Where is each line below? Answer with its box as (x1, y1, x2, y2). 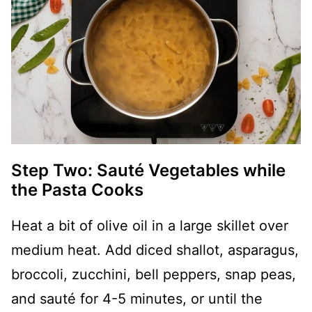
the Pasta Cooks (11, 180, 143, 201)
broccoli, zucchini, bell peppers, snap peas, (11, 266, 296, 283)
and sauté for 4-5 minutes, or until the (11, 290, 263, 308)
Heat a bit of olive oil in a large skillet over (11, 217, 288, 235)
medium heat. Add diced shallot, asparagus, (11, 242, 299, 259)
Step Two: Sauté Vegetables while (11, 160, 286, 181)
